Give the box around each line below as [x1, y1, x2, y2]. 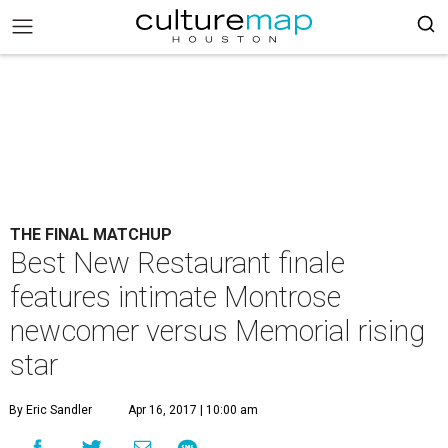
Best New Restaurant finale [10, 246, 345, 280]
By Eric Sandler [9, 403, 92, 417]
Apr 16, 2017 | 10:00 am [128, 403, 258, 417]
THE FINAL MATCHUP [10, 225, 172, 244]
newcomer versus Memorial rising [10, 314, 425, 348]
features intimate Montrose [10, 280, 341, 314]
